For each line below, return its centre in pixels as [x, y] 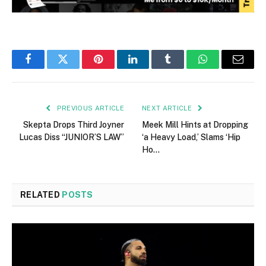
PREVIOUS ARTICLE [89, 108]
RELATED [41, 195]
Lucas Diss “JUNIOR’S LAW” [72, 137]
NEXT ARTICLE [168, 108]
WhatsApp [225, 68]
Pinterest [116, 68]
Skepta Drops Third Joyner [74, 125]
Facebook [48, 68]
